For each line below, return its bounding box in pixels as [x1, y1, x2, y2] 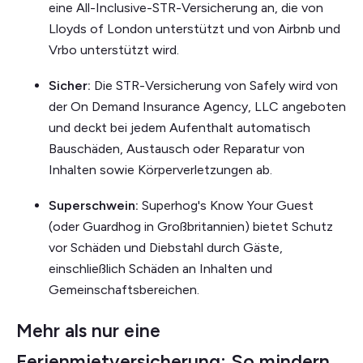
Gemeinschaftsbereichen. [49, 281, 199, 297]
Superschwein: [49, 197, 142, 213]
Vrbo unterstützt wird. [49, 41, 179, 58]
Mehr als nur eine [16, 318, 160, 342]
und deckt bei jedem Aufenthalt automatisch [49, 119, 310, 135]
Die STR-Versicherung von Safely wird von [91, 77, 338, 93]
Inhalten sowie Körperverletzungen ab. [49, 161, 272, 177]
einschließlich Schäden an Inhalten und [49, 260, 272, 276]
